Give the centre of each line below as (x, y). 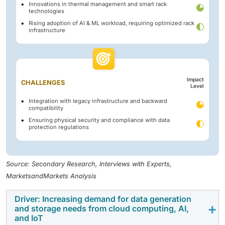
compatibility (46, 108)
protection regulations (59, 127)
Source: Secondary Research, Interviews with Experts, (89, 164)
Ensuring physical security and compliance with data (99, 120)
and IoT (29, 218)
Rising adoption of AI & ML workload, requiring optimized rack (111, 23)
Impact (195, 80)
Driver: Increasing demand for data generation (103, 199)
